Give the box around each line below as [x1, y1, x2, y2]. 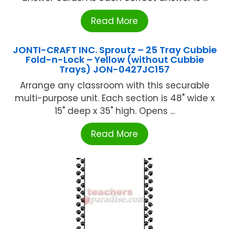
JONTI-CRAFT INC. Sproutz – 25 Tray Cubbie [12, 43, 217, 56]
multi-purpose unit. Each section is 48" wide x [14, 91, 215, 104]
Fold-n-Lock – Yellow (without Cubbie [25, 53, 204, 66]
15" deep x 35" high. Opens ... [54, 104, 175, 117]
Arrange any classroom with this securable [19, 79, 210, 91]
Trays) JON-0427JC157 [59, 62, 170, 76]
